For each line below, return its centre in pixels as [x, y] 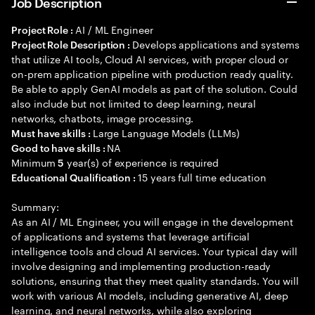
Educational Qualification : [75, 177]
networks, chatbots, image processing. [103, 117]
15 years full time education [202, 176]
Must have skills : [52, 133]
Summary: [35, 206]
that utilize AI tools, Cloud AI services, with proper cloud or [150, 58]
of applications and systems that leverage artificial [131, 236]
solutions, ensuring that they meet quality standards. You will [155, 280]
